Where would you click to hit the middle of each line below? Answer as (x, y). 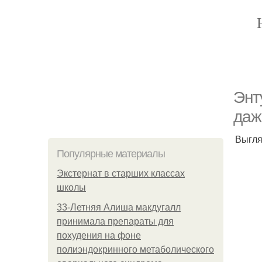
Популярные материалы (111, 154)
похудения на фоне (99, 235)
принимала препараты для (115, 221)
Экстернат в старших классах (121, 173)
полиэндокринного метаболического (135, 249)
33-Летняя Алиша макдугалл (119, 207)
